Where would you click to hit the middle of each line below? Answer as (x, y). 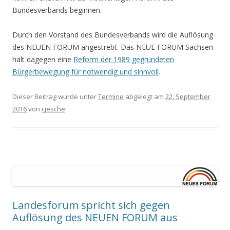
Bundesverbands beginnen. (57, 10)
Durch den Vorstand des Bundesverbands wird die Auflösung (113, 34)
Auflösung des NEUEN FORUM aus (95, 218)
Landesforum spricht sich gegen (91, 205)
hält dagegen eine (43, 59)
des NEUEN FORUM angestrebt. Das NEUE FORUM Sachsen (113, 47)
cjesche (53, 109)
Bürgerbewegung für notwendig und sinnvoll (85, 71)
